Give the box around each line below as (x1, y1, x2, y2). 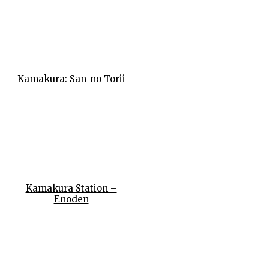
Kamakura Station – (25, 183, 117, 195)
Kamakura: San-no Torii (17, 73, 125, 85)
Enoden (53, 193, 89, 205)
